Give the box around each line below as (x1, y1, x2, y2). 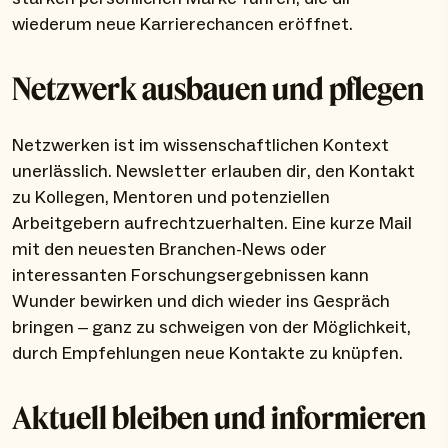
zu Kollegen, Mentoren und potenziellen (12, 186, 330, 210)
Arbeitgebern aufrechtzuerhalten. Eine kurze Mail (12, 212, 412, 236)
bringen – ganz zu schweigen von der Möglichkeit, (12, 316, 411, 340)
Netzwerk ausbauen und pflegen (12, 70, 424, 107)
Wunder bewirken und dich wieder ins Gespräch (12, 290, 390, 314)
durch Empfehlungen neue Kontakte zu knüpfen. (12, 342, 403, 366)
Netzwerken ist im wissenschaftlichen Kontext (12, 134, 389, 158)
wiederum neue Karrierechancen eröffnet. (12, 13, 353, 37)
